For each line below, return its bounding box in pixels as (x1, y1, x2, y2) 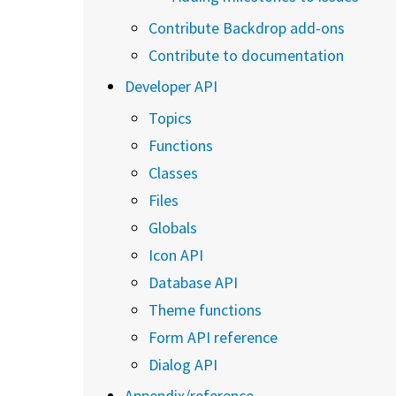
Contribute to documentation (148, 44, 344, 65)
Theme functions (148, 299, 262, 320)
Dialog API (148, 354, 217, 375)
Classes (148, 162, 198, 183)
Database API (148, 271, 238, 293)
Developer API (125, 76, 217, 97)
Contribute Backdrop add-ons (148, 17, 345, 38)
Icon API (148, 244, 203, 265)
